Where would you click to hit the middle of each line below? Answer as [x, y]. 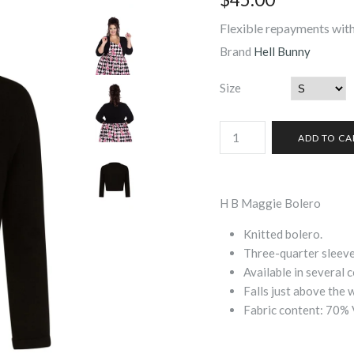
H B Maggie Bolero [270, 203]
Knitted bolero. [283, 234]
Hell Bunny [282, 51]
